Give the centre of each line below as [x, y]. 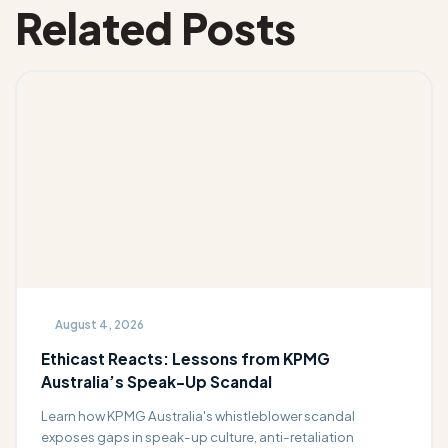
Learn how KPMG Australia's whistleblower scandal [197, 416]
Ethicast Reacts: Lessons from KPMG [185, 359]
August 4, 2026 [99, 324]
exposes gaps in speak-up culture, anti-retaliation [197, 437]
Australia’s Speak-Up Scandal [157, 382]
